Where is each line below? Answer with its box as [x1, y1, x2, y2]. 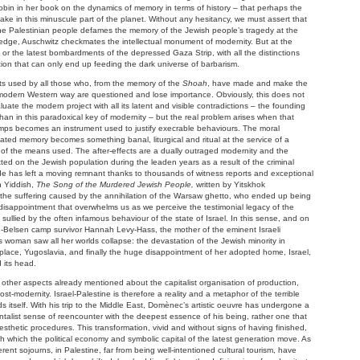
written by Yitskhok [194, 179, 265, 189]
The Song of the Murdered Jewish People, [34, 179, 194, 189]
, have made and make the [207, 78, 308, 88]
